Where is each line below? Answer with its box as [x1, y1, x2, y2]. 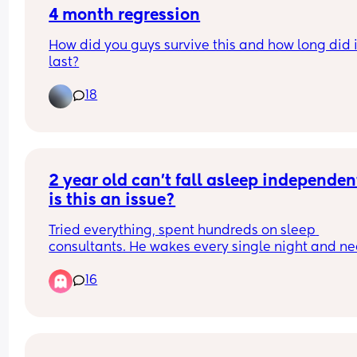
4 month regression [49, 7, 201, 24]
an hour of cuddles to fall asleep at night [49, 257, 308, 271]
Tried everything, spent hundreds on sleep [49, 224, 316, 237]
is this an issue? [49, 192, 176, 209]
